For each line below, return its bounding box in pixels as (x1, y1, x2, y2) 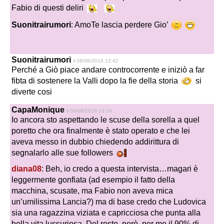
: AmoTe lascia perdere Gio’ (71, 20, 170, 29)
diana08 (11, 164, 41, 173)
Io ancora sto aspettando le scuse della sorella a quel (11, 115, 199, 124)
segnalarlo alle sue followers (11, 148, 115, 157)
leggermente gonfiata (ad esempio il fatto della (11, 175, 175, 184)
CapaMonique (11, 105, 64, 114)
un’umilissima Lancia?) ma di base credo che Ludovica (11, 197, 206, 206)
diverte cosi (11, 87, 52, 96)
